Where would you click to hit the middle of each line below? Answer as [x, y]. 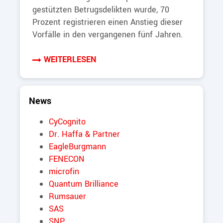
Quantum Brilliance [84, 184]
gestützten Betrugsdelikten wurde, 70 [101, 10]
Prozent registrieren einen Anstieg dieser [108, 22]
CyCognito [67, 122]
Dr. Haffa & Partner [84, 134]
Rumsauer [67, 197]
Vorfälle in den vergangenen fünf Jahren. [108, 35]
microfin [64, 172]
